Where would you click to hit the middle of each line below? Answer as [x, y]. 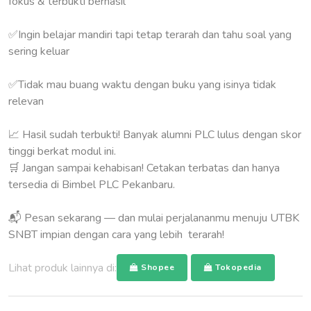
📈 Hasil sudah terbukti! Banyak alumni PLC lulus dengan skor [155, 135]
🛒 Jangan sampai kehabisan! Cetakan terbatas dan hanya [144, 168]
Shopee [156, 267]
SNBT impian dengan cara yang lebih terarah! [116, 235]
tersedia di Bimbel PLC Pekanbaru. [92, 185]
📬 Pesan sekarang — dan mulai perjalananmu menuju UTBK [154, 218]
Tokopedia [237, 267]
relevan [26, 101]
